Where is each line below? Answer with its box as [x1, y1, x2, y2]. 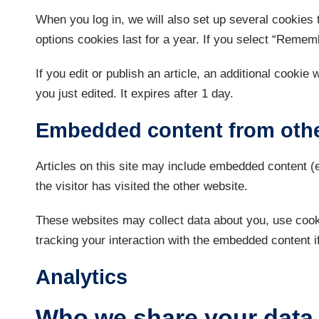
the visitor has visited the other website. [36, 179, 248, 193]
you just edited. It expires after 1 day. [36, 86, 234, 100]
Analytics [36, 265, 127, 288]
